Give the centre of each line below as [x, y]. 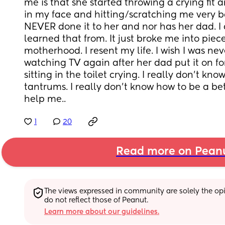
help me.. [45, 99]
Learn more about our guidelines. [102, 212]
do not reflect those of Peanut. [96, 200]
